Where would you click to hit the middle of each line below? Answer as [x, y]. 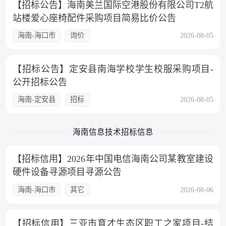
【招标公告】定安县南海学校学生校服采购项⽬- [113, 69]
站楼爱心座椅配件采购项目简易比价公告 [94, 18]
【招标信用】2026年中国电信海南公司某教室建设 [113, 159]
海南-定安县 [37, 100]
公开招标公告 [40, 82]
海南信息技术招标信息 [113, 132]
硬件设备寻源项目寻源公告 [67, 172]
